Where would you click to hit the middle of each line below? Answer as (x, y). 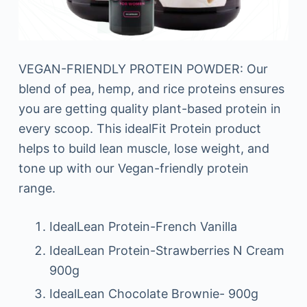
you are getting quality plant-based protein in (149, 109)
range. (37, 188)
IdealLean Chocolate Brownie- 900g (153, 294)
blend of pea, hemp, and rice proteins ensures (151, 89)
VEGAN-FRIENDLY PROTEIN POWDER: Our (143, 69)
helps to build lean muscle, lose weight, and (144, 149)
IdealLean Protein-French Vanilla (143, 227)
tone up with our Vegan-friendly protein (133, 169)
